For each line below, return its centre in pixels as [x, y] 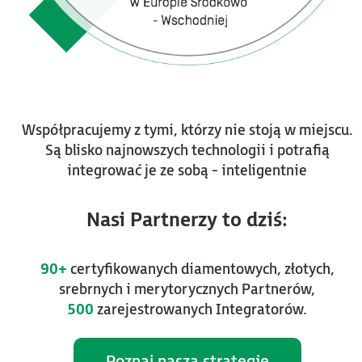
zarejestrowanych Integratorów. [200, 309]
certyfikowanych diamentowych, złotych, [200, 269]
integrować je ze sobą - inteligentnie [187, 170]
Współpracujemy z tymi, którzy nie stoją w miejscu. [187, 130]
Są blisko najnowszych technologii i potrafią [187, 150]
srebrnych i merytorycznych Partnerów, [187, 289]
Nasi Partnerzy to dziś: [187, 220]
